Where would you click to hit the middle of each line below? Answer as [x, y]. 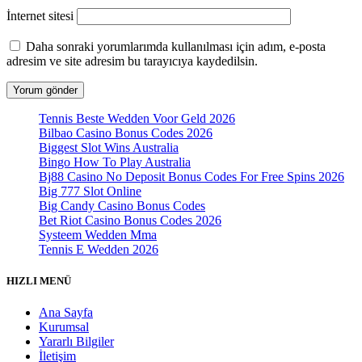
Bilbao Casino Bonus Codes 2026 [126, 133]
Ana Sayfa [66, 313]
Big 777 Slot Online [90, 192]
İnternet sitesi [40, 16]
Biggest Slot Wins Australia [109, 148]
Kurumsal [64, 327]
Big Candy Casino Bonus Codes [122, 206]
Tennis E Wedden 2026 [99, 250]
